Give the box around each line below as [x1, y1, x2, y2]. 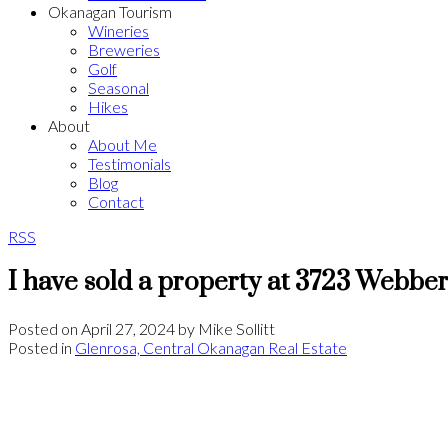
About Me [88, 135, 157, 154]
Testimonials [88, 154, 171, 173]
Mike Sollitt [198, 318, 275, 338]
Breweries [88, 40, 160, 59]
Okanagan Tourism [48, 2, 172, 21]
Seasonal [88, 78, 149, 97]
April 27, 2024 [81, 318, 175, 338]
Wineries [88, 21, 149, 40]
